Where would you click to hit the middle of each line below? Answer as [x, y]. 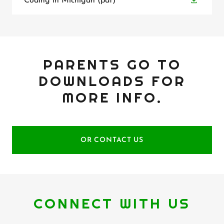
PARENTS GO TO [112, 64]
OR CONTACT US [112, 140]
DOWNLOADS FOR [112, 81]
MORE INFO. [112, 97]
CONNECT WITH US [112, 203]
